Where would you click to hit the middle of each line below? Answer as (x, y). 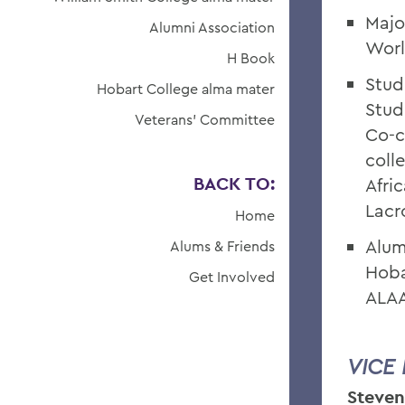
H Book (251, 58)
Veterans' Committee (205, 119)
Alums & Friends (222, 246)
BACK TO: (234, 184)
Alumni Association (212, 27)
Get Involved (232, 277)
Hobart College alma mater (186, 89)
